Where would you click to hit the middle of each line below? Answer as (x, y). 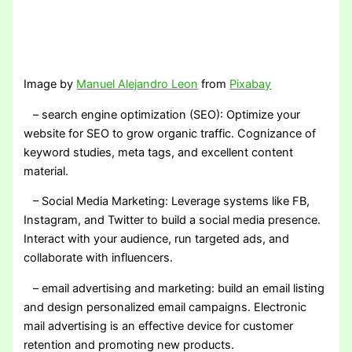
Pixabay (251, 84)
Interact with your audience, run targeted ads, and (157, 239)
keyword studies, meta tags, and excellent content (159, 152)
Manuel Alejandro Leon (137, 84)
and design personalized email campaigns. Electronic (165, 307)
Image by (50, 84)
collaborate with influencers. (99, 258)
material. (46, 171)
